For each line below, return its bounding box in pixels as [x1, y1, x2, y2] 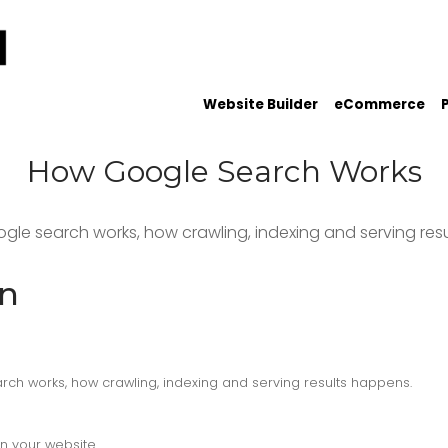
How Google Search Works [26, 153, 422, 191]
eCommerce [334, 94, 425, 114]
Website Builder [203, 94, 318, 114]
